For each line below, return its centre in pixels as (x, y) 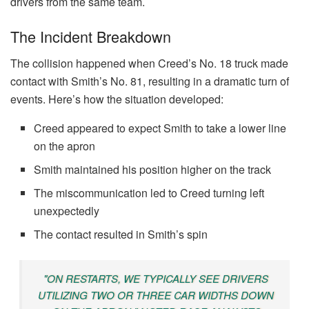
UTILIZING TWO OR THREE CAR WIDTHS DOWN (156, 295)
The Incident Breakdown (91, 36)
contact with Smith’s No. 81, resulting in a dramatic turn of (150, 81)
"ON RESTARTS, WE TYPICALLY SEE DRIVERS (156, 278)
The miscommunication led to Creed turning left (149, 192)
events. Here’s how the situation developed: (117, 99)
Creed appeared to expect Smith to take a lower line (160, 128)
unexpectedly (67, 210)
